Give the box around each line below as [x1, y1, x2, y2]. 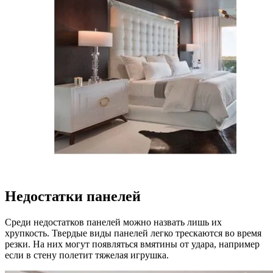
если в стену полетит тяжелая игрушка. [5, 250, 169, 261]
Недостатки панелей [5, 188, 141, 205]
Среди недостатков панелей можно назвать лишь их [5, 217, 222, 228]
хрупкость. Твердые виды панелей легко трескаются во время [5, 228, 261, 239]
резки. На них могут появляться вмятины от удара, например [5, 239, 260, 250]
